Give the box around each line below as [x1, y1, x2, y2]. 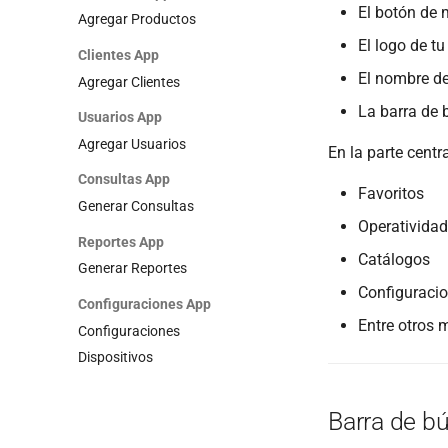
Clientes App [78, 46, 159, 63]
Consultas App [78, 171, 170, 188]
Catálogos [358, 250, 430, 270]
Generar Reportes [78, 260, 187, 277]
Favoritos [358, 184, 424, 204]
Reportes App [78, 233, 164, 250]
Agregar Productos [78, 11, 196, 28]
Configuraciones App [78, 295, 211, 312]
